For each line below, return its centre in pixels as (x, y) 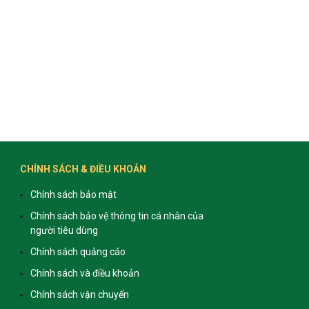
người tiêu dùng (64, 230)
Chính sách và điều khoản (84, 273)
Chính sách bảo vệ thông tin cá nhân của (117, 216)
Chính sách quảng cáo (78, 251)
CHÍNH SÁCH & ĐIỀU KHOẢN (83, 169)
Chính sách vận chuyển (79, 294)
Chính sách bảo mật (73, 194)
